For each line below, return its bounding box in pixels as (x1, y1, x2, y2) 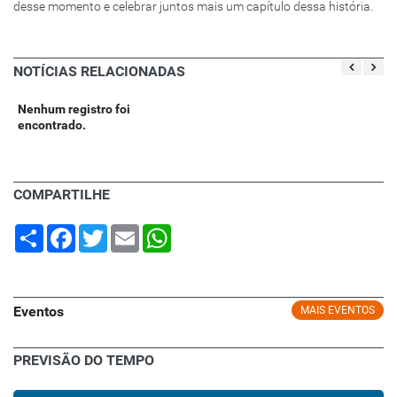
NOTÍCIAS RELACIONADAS (13, 62, 185, 80)
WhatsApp (171, 223, 229, 238)
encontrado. (18, 117, 86, 132)
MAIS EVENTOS (300, 303, 375, 316)
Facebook (75, 223, 129, 238)
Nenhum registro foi (18, 101, 130, 116)
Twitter (107, 223, 146, 238)
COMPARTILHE (13, 185, 110, 203)
